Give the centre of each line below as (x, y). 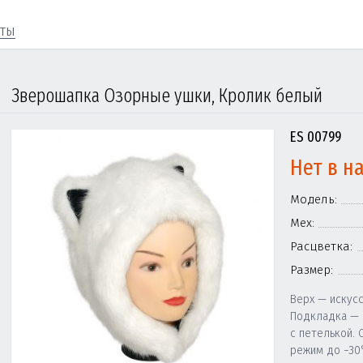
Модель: (314, 199)
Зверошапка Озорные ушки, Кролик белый (167, 96)
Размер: (312, 270)
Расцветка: (321, 246)
